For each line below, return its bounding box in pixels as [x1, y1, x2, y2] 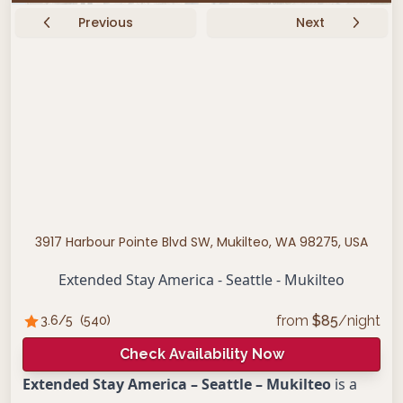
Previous [78, 13, 134, 31]
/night [338, 312, 381, 329]
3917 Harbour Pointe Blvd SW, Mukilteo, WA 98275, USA [35, 233, 368, 251]
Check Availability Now [119, 345, 284, 363]
